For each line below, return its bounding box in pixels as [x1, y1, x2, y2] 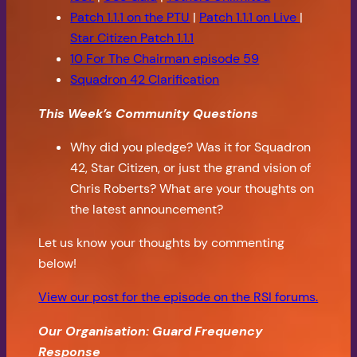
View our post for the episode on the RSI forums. [38, 288, 319, 306]
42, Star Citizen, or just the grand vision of [70, 159, 312, 176]
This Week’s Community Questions [38, 104, 259, 122]
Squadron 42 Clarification [70, 71, 220, 88]
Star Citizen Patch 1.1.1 [70, 29, 194, 47]
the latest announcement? [70, 200, 224, 218]
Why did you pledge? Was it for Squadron [70, 138, 312, 155]
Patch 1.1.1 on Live [199, 9, 300, 26]
